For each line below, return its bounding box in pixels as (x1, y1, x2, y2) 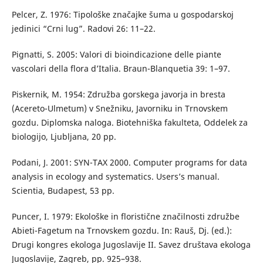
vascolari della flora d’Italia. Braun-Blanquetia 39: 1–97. (11, 62, 230, 74)
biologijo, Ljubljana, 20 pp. (11, 130, 116, 142)
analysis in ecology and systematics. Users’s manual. (11, 170, 220, 182)
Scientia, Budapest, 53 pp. (11, 184, 114, 196)
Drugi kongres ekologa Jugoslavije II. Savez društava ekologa (11, 238, 251, 250)
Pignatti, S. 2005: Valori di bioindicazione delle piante (11, 48, 221, 60)
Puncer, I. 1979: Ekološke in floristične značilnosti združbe (11, 210, 240, 222)
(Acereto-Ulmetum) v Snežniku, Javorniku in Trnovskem (11, 102, 228, 114)
